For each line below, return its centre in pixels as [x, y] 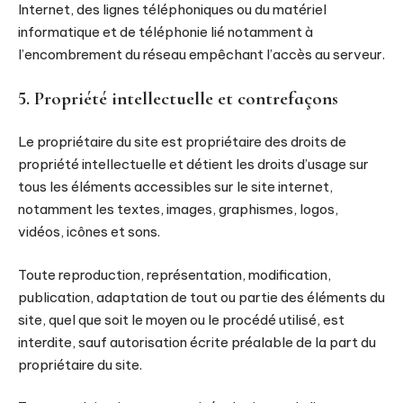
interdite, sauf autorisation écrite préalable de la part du [197, 342]
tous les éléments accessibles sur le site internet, [175, 187]
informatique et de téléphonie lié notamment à [166, 32]
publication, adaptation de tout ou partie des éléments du [201, 297]
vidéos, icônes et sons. [89, 232]
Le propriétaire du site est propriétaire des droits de [182, 142]
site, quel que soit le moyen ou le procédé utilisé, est [181, 319]
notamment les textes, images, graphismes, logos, [178, 209]
